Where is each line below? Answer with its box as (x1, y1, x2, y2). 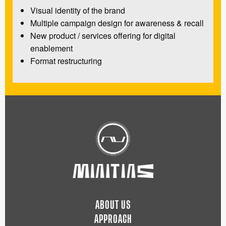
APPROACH (94, 214, 132, 224)
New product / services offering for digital (30, 29, 176, 41)
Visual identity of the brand (30, 4, 125, 16)
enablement (30, 42, 73, 54)
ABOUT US (95, 200, 131, 210)
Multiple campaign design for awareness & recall (30, 17, 204, 29)
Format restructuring (30, 54, 102, 67)
